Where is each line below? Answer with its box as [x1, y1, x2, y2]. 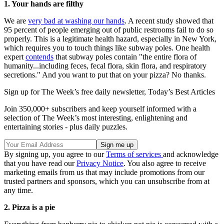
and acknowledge [163, 150, 218, 159]
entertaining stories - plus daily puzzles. [4, 122, 127, 131]
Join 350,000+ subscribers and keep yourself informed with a [4, 104, 196, 113]
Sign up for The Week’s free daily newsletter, [4, 87, 148, 96]
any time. [4, 186, 33, 195]
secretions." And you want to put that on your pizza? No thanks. [4, 70, 206, 79]
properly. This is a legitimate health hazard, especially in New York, [4, 34, 216, 43]
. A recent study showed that [124, 16, 213, 25]
